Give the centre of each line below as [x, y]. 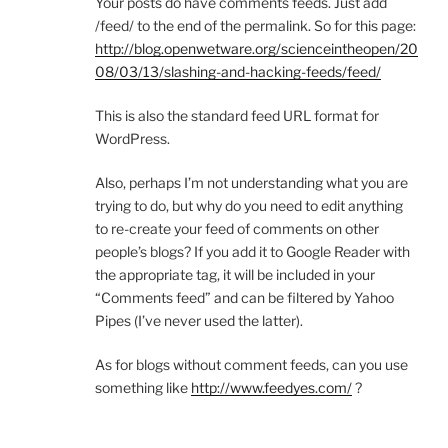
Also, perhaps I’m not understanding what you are [251, 183]
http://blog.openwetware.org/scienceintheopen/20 [256, 49]
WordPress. [132, 139]
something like [143, 388]
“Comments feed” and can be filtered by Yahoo [244, 298]
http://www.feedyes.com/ [271, 388]
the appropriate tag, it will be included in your [235, 275]
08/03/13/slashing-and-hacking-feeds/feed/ [238, 72]
